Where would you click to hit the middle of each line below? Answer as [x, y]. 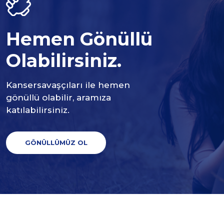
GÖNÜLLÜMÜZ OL [56, 142]
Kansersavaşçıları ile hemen [68, 85]
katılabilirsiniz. [38, 110]
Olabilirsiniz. [64, 60]
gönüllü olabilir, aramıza [58, 97]
